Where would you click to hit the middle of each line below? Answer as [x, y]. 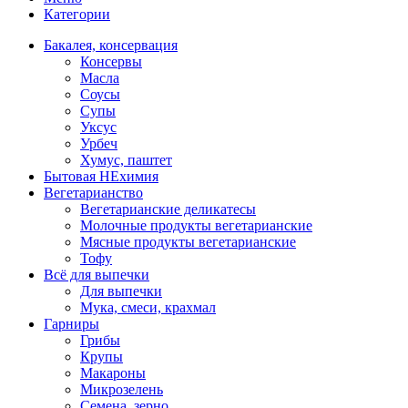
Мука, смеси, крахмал [148, 307]
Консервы [111, 61]
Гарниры [71, 323]
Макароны [113, 372]
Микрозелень [122, 389]
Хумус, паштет [126, 159]
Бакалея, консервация [111, 45]
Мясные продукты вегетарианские [188, 241]
